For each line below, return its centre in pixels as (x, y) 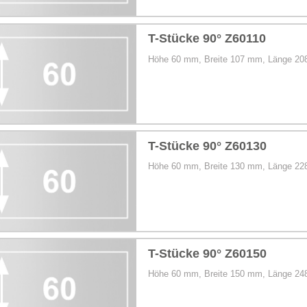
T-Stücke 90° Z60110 (207, 39)
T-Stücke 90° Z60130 (208, 146)
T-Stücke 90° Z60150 (208, 253)
